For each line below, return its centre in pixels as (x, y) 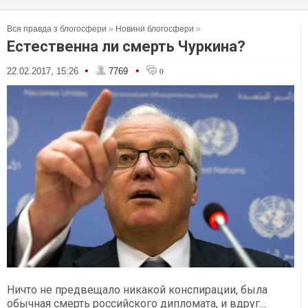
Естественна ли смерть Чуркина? (126, 46)
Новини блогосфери (155, 29)
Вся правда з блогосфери (57, 29)
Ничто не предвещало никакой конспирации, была (137, 290)
